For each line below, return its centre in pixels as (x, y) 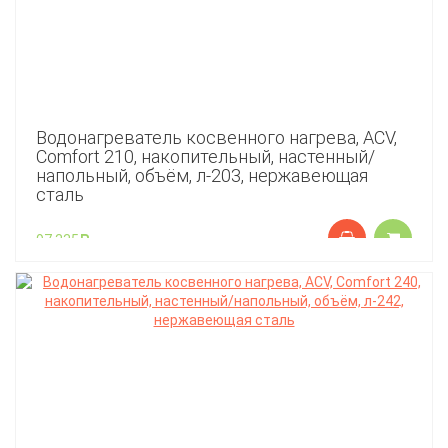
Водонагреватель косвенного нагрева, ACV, (216, 137)
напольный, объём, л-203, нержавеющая (202, 175)
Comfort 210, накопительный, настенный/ (205, 156)
